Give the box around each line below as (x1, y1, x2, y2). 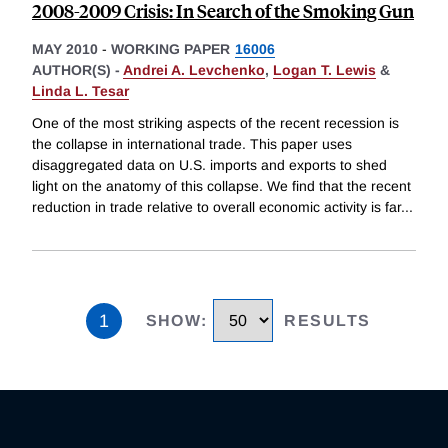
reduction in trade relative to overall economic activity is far (32, 199, 401, 216)
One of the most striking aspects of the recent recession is (32, 115, 399, 132)
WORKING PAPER (111, 41, 230, 58)
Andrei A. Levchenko (123, 62, 265, 79)
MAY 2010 (32, 41, 98, 58)
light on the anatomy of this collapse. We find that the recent (32, 178, 411, 195)
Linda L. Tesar (32, 83, 129, 100)
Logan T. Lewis (273, 62, 376, 79)
